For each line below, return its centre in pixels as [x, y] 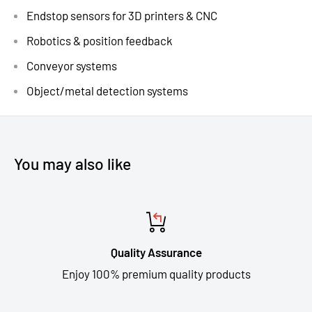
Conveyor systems [72, 66]
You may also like [72, 164]
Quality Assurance [156, 252]
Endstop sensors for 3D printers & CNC [122, 16]
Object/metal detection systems [107, 91]
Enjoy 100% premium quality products [156, 274]
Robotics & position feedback [100, 41]
